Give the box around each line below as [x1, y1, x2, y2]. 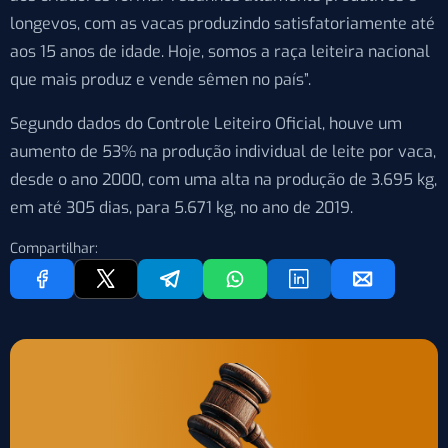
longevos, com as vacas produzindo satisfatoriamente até [10, 13, 435, 34]
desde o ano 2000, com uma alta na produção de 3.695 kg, [10, 169, 437, 190]
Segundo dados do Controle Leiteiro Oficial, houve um [10, 113, 402, 134]
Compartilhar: [10, 239, 98, 258]
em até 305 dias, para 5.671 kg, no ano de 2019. [10, 197, 353, 218]
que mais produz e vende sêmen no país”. [10, 69, 311, 90]
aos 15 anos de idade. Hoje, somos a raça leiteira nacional [10, 41, 430, 62]
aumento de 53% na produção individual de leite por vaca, [10, 141, 436, 162]
